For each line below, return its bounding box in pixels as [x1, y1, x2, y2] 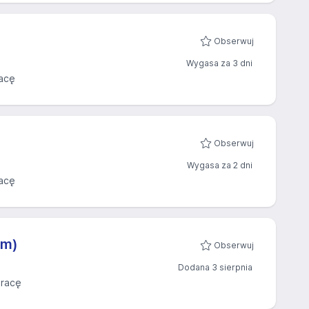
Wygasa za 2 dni [187, 160, 252, 170]
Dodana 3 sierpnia [178, 262, 252, 272]
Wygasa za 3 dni [186, 58, 252, 68]
